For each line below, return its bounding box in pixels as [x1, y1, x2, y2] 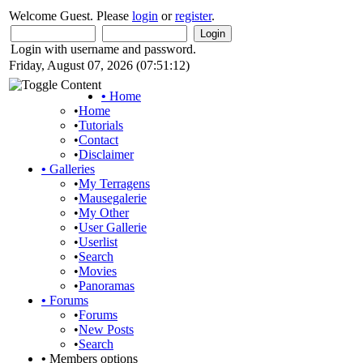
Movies [79, 264, 117, 278]
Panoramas [79, 279, 135, 293]
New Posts [79, 322, 134, 336]
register [175, 9, 211, 23]
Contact [79, 133, 118, 147]
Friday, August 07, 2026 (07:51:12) [9, 58, 190, 72]
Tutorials [79, 118, 123, 132]
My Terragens [79, 177, 150, 190]
